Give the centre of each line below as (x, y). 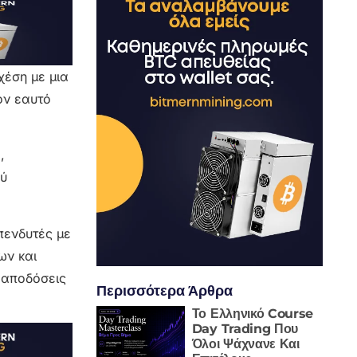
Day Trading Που (245, 328)
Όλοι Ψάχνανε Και (245, 343)
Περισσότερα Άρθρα (164, 290)
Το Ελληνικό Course (253, 313)
